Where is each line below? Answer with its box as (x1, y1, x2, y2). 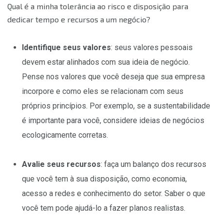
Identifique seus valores (22, 43, 111, 53)
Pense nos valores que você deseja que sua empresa (22, 72, 205, 82)
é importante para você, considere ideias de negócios (22, 116, 204, 126)
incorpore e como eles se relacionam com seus (22, 87, 183, 96)
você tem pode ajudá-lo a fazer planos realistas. (22, 203, 185, 213)
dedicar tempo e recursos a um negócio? (7, 15, 150, 24)
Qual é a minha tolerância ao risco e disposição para (7, 1, 188, 11)
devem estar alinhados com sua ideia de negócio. (22, 57, 190, 67)
